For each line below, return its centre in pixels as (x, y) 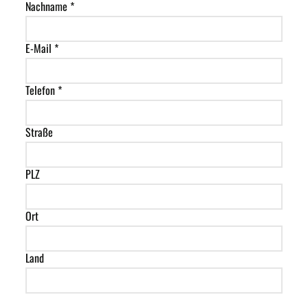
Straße (40, 132)
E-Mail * (42, 48)
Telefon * (44, 90)
